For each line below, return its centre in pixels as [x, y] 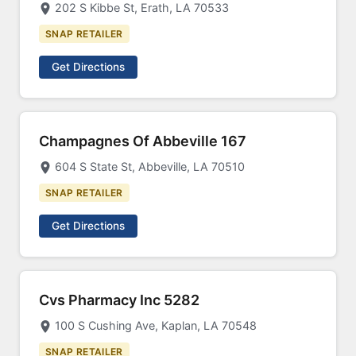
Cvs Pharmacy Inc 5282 [119, 300]
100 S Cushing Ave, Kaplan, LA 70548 [156, 325]
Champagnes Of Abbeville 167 [143, 141]
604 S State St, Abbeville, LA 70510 [150, 166]
